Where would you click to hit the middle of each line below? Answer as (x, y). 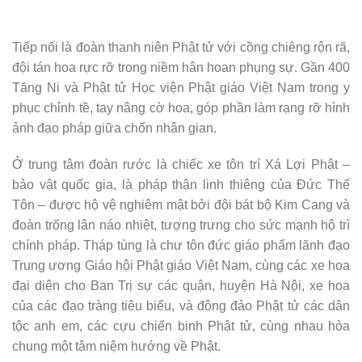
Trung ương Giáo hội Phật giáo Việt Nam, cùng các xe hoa (181, 266)
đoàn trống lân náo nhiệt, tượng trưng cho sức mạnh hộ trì (181, 225)
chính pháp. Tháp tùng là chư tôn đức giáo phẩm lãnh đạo (181, 246)
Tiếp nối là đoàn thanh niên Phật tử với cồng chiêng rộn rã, (181, 47)
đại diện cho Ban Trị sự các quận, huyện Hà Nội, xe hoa (181, 286)
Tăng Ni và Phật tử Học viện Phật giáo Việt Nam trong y (181, 87)
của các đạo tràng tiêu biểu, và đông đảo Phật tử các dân (181, 306)
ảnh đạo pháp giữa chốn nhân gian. (114, 128)
